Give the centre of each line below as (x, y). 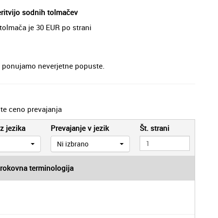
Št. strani (155, 128)
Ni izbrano (73, 144)
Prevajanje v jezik (80, 128)
